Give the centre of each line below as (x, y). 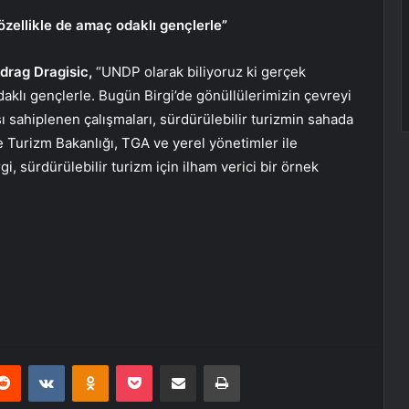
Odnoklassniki (147, 364)
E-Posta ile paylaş (213, 364)
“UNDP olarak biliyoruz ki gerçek (199, 71)
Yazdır (257, 364)
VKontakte (93, 364)
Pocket (171, 364)
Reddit (38, 364)
